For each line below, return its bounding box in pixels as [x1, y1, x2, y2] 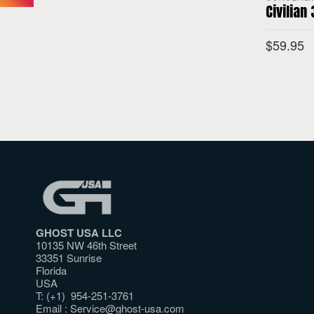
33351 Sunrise [35, 250, 102, 265]
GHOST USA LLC [35, 224, 122, 240]
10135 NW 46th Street [35, 237, 137, 252]
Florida [35, 262, 67, 278]
